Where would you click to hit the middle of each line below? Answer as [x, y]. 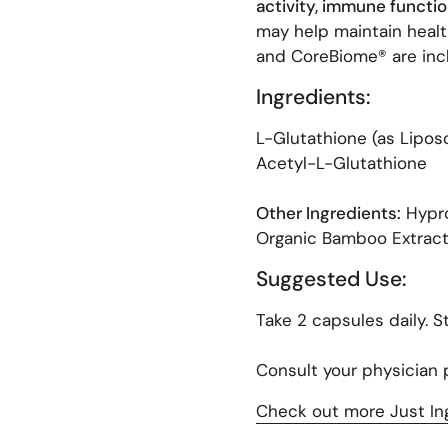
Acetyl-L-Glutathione [341, 163]
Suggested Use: [331, 279]
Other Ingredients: [328, 213]
